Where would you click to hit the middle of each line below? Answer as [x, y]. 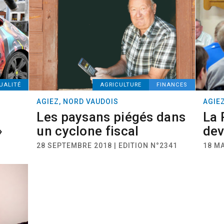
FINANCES [171, 85]
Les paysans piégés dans [111, 117]
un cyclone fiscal [88, 131]
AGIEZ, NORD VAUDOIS [78, 101]
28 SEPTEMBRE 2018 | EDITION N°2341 [107, 145]
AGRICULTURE [120, 85]
